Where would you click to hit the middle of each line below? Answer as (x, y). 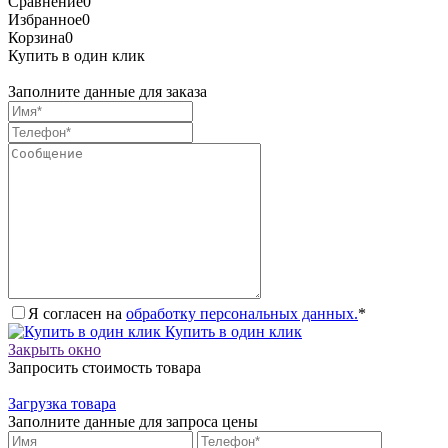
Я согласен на (77, 313)
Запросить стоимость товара (104, 367)
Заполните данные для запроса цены (133, 421)
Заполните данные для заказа (107, 91)
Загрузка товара (62, 403)
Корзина (36, 37)
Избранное (45, 19)
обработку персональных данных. (242, 313)
